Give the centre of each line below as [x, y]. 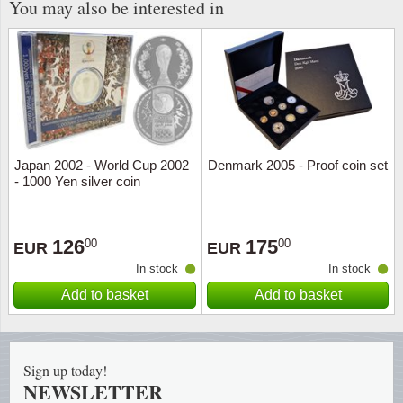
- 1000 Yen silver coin [77, 181]
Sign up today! [65, 370]
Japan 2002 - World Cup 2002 [102, 165]
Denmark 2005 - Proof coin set [298, 165]
